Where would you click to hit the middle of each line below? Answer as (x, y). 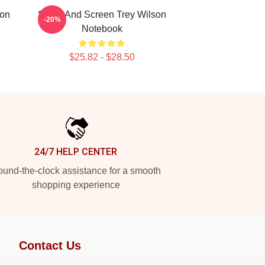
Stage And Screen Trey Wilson (102, 14)
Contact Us (50, 245)
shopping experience (76, 185)
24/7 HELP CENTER (76, 152)
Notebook (102, 29)
